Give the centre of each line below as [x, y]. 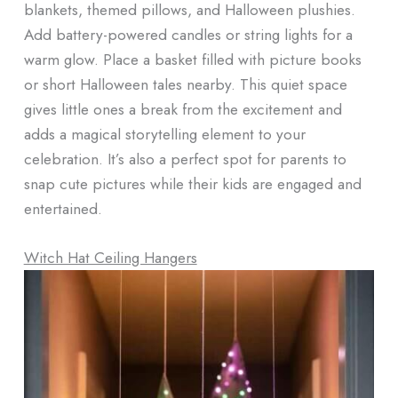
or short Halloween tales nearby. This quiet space [185, 84]
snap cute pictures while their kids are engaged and [192, 183]
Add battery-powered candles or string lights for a [188, 34]
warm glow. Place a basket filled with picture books [192, 59]
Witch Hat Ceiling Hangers [110, 258]
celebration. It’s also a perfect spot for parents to [185, 158]
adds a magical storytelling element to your [164, 133]
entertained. [63, 208]
